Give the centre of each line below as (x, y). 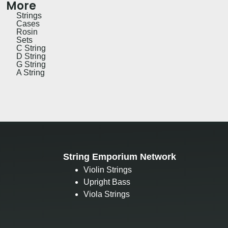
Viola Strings (106, 194)
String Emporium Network (119, 156)
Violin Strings (107, 169)
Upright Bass (107, 182)
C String (31, 48)
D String (31, 56)
